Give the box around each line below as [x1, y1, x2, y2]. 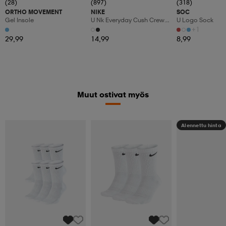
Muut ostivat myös [77, 89, 149, 100]
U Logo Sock [177, 16, 213, 24]
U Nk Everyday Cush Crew [91, 16, 164, 24]
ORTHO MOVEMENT [5, 8, 62, 16]
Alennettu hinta [181, 122, 221, 129]
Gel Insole [5, 16, 34, 24]
